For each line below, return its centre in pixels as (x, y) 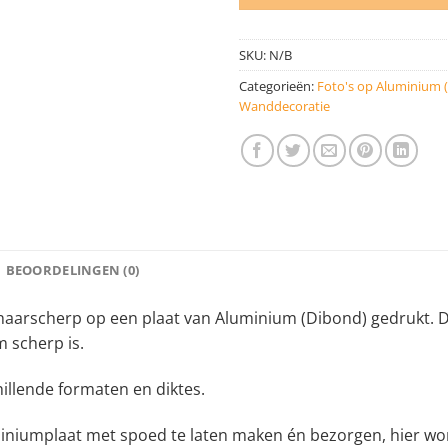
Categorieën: (278, 86)
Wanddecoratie (284, 106)
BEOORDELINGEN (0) (72, 270)
